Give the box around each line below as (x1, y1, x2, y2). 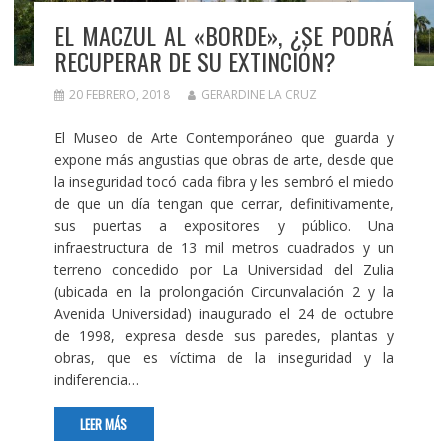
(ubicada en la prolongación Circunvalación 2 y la (53, 281, 395, 301)
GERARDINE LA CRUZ (200, 85, 317, 103)
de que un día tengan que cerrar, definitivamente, (53, 193, 395, 213)
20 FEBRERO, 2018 (68, 85, 170, 103)
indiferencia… (53, 369, 139, 389)
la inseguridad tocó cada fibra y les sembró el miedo (53, 171, 395, 191)
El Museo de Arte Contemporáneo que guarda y (53, 127, 395, 147)
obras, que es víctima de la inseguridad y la (53, 347, 395, 367)
